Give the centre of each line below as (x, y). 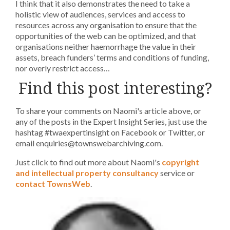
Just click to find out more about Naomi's (89, 162)
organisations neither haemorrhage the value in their (106, 46)
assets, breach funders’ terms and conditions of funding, (112, 57)
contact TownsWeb (53, 184)
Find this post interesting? (115, 88)
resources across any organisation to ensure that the (106, 25)
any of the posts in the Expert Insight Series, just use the (111, 121)
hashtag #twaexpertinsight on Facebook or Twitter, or (110, 132)
